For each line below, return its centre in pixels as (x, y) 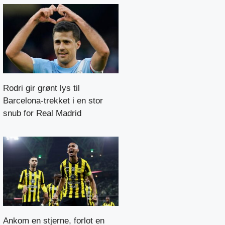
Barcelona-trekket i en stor (53, 100)
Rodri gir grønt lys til (41, 88)
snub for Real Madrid (42, 113)
